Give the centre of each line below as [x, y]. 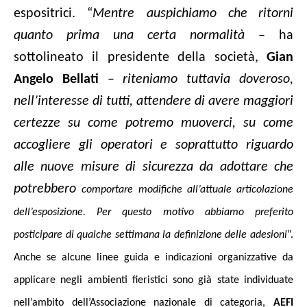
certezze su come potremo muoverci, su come [153, 123]
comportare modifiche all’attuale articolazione [187, 189]
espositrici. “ [53, 13]
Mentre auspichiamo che [170, 13]
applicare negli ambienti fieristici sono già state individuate [153, 280]
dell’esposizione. [50, 212]
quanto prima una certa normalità [136, 35]
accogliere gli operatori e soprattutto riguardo [153, 145]
